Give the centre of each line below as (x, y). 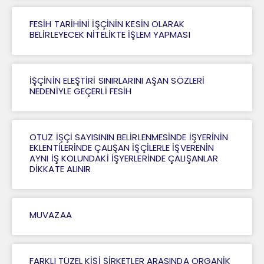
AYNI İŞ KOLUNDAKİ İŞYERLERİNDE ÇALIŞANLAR (124, 159)
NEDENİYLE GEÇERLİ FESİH (81, 91)
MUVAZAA (51, 215)
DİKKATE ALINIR (60, 169)
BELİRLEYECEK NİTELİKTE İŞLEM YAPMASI (110, 35)
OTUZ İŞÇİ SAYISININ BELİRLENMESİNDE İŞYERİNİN (129, 137)
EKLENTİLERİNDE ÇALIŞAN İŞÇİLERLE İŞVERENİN (122, 148)
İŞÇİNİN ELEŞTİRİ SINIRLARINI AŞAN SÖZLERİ (117, 81)
